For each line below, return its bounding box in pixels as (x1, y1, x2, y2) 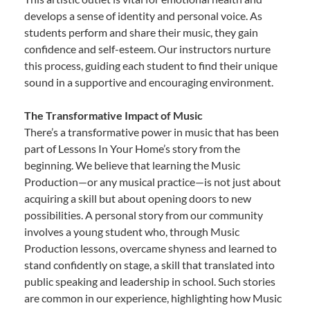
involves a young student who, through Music (24, 224, 239, 238)
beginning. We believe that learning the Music (24, 158, 240, 172)
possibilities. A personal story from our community (24, 208, 263, 221)
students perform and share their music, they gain (24, 25, 258, 39)
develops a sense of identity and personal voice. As (24, 8, 262, 22)
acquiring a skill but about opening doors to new (24, 191, 251, 205)
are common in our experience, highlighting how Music (24, 291, 282, 304)
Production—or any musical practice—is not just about (24, 174, 281, 188)
